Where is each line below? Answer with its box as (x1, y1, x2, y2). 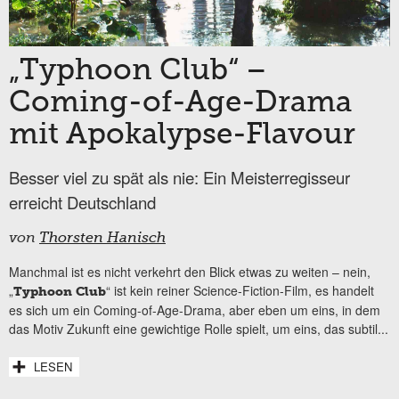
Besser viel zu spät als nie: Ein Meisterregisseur (9, 166, 350, 190)
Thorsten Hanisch (39, 232, 166, 247)
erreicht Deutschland (9, 191, 156, 215)
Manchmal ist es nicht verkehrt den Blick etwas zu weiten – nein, (9, 263, 370, 281)
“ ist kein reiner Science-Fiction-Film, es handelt (106, 281, 374, 300)
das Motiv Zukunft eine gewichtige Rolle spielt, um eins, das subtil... (9, 320, 388, 338)
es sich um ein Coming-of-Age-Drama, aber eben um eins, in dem (9, 301, 380, 320)
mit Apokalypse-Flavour (9, 120, 355, 151)
